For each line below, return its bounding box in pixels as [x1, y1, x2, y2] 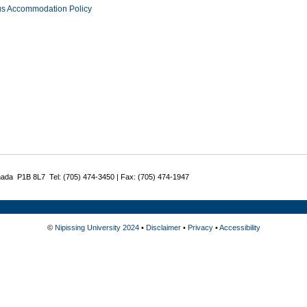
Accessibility [219, 223, 260, 232]
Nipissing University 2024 [54, 223, 139, 232]
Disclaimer [145, 223, 181, 232]
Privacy [187, 223, 213, 232]
